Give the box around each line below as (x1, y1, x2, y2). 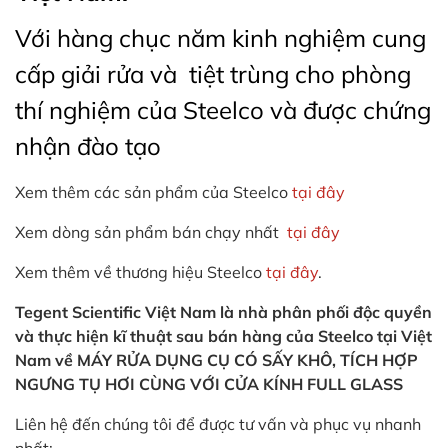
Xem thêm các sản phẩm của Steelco (15, 181, 288, 202)
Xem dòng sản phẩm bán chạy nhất (15, 221, 287, 242)
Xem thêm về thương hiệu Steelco (15, 261, 266, 282)
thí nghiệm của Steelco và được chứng (15, 94, 431, 125)
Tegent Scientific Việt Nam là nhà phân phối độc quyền (15, 301, 432, 322)
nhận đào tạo (15, 130, 161, 161)
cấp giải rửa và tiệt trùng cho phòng (15, 58, 411, 89)
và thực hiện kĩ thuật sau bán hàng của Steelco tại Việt (15, 325, 432, 346)
